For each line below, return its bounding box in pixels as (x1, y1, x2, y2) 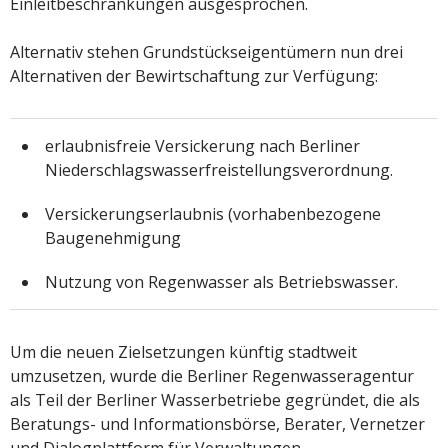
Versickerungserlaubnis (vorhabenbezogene (45, 203, 381, 226)
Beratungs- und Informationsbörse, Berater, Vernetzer (10, 413, 425, 436)
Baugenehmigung (45, 227, 181, 250)
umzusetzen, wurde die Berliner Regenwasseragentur (10, 365, 414, 388)
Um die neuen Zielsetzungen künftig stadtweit (10, 341, 357, 364)
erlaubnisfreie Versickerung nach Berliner (45, 135, 360, 158)
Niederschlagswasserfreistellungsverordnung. (45, 159, 393, 182)
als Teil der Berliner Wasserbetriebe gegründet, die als (10, 389, 420, 412)
